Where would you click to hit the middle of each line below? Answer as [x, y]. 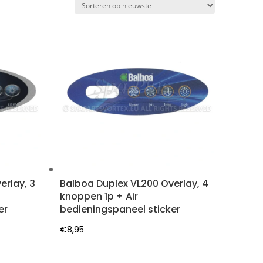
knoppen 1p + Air [99, 197]
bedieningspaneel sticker [120, 210]
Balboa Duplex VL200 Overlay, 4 [134, 184]
